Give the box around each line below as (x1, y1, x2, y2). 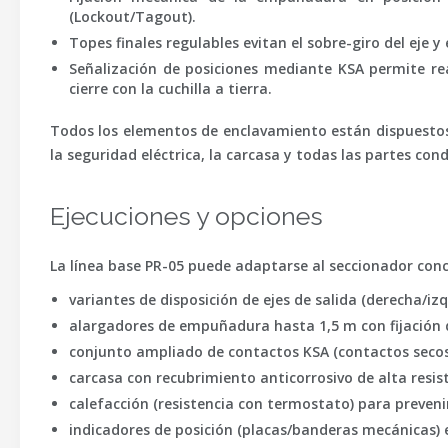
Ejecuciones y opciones (50, 201, 323, 231)
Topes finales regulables (68, 33, 239, 52)
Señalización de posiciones (68, 59, 259, 78)
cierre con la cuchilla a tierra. (68, 79, 272, 98)
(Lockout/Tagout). (68, 7, 196, 26)
